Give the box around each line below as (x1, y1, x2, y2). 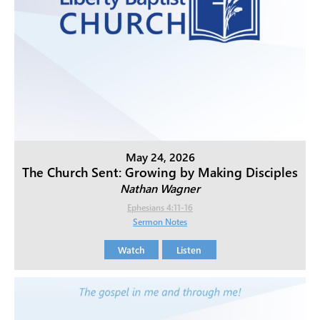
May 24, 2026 (125, 149, 195, 165)
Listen (176, 244, 201, 256)
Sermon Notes (133, 216, 187, 228)
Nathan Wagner (120, 181, 200, 196)
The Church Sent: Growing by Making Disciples (22, 164, 298, 181)
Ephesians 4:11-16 (127, 201, 193, 214)
